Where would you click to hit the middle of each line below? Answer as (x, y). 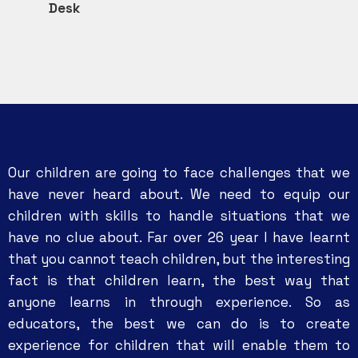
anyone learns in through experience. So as (179, 302)
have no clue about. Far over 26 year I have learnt (179, 237)
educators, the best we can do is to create (179, 324)
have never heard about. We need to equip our (179, 194)
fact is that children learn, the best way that (179, 280)
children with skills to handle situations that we (179, 216)
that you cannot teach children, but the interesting (179, 259)
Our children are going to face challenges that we (179, 173)
